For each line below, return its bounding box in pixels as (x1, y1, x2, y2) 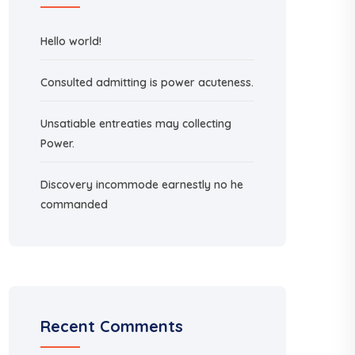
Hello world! (40, 34, 101, 48)
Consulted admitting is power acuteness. (40, 75, 254, 90)
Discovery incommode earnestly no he (40, 177, 243, 192)
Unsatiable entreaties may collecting (40, 116, 231, 131)
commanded (40, 197, 108, 212)
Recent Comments (40, 316, 183, 336)
